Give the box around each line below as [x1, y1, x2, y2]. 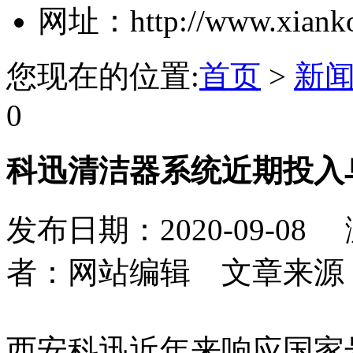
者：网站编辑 [6, 255, 191, 290]
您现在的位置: [6, 58, 199, 93]
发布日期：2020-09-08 [6, 213, 337, 247]
